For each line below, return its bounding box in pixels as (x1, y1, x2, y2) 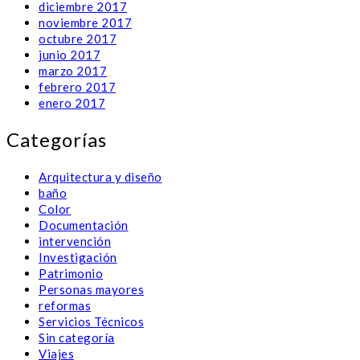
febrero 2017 (39, 80, 116, 95)
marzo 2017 (39, 63, 107, 79)
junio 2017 (39, 47, 100, 63)
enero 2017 (39, 96, 105, 111)
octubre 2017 (39, 31, 117, 47)
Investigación (39, 250, 117, 265)
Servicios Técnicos (39, 314, 144, 329)
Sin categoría (39, 330, 115, 346)
